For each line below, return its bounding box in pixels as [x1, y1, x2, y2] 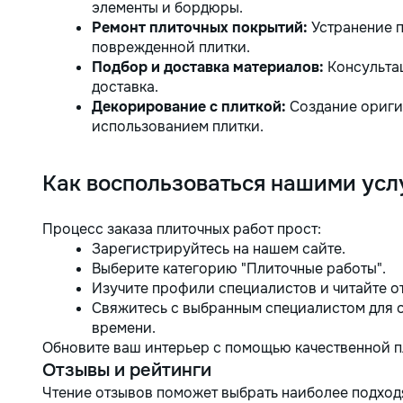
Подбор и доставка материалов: [92, 58, 324, 76]
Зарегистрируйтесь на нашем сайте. [92, 239, 345, 258]
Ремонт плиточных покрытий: [92, 18, 308, 37]
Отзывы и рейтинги [42, 359, 211, 381]
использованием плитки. [92, 117, 264, 136]
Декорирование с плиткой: [92, 97, 286, 116]
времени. [92, 318, 156, 337]
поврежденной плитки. [92, 38, 250, 57]
